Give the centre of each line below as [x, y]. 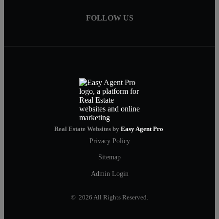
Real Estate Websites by [88, 129]
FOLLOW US [109, 18]
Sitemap [109, 157]
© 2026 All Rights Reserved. [109, 198]
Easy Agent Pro [143, 129]
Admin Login [109, 173]
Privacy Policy [109, 141]
